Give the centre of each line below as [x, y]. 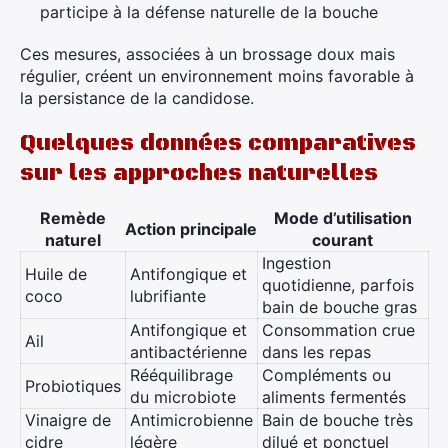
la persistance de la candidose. [137, 98]
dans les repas [316, 352]
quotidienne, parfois [338, 285]
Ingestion [296, 263]
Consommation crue [338, 330]
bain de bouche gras [339, 307]
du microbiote [183, 397]
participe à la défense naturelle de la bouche [209, 12]
